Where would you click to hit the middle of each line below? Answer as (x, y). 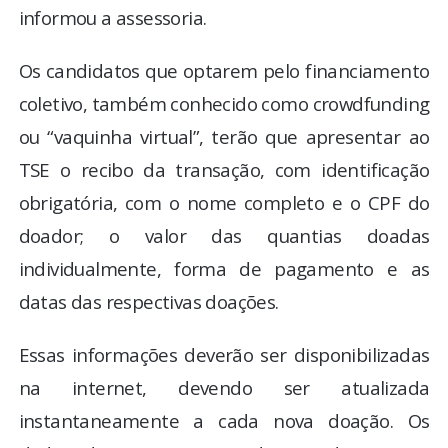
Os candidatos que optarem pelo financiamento (224, 70)
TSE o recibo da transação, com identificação (224, 169)
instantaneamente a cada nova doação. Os (224, 420)
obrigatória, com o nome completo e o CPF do (224, 202)
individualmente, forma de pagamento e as (224, 268)
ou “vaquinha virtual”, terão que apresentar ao (224, 136)
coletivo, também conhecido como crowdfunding (224, 103)
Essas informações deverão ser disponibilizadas (224, 354)
